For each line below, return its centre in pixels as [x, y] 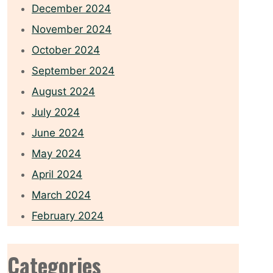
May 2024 [56, 154]
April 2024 [57, 175]
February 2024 [68, 216]
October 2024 [66, 50]
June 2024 [58, 133]
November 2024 [72, 30]
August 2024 [63, 92]
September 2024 [73, 71]
